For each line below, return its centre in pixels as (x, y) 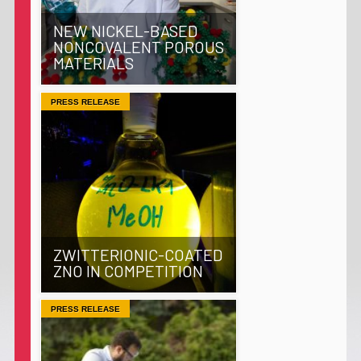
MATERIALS (93, 63)
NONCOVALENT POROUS (138, 47)
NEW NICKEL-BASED (125, 31)
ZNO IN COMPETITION (128, 270)
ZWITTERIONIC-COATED (137, 254)
